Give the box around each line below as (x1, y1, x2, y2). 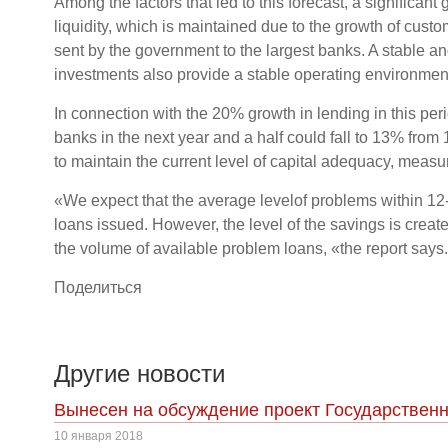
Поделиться (54, 279, 142, 296)
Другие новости (54, 360, 225, 387)
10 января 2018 (54, 429, 143, 443)
